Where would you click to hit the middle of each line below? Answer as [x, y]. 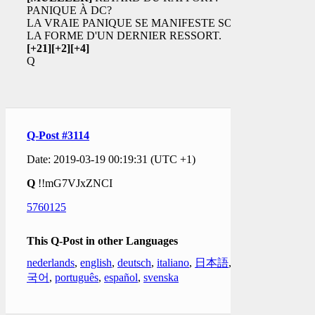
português [77, 277]
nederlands [51, 262]
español [121, 277]
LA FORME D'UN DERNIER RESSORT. [124, 35]
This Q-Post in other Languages [102, 240]
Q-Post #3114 [58, 135]
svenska [161, 277]
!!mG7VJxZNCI [74, 183]
